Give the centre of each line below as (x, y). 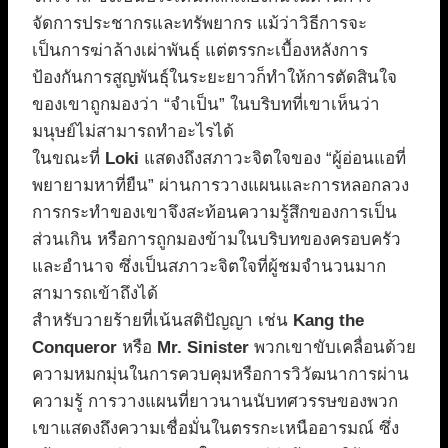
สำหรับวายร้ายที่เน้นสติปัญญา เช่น (162, 321)
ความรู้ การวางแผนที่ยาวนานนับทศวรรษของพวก (215, 402)
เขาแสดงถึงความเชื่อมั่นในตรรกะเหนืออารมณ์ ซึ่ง (215, 429)
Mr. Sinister (203, 348)
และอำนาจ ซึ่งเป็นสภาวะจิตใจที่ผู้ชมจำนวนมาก (209, 267)
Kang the (328, 321)
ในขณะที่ (68, 159)
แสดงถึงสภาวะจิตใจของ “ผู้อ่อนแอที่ (272, 159)
